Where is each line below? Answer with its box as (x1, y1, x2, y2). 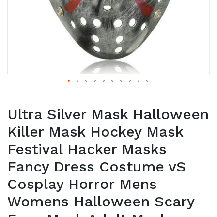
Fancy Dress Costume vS (7, 158, 186, 175)
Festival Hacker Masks (7, 140, 167, 157)
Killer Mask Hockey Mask (7, 123, 183, 140)
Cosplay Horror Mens (7, 175, 157, 192)
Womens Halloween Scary (7, 193, 194, 210)
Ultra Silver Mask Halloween (7, 106, 209, 123)
